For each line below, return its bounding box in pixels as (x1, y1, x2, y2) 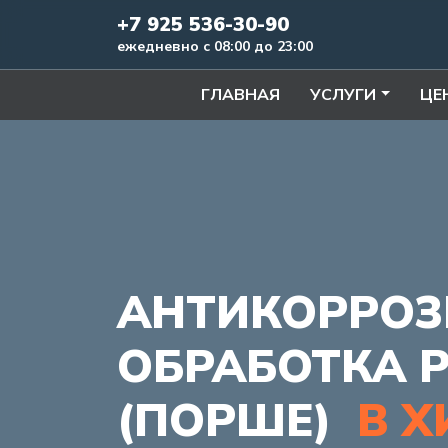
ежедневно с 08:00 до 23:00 (117, 36, 313, 56)
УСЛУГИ (310, 84, 377, 106)
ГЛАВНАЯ (201, 84, 281, 106)
